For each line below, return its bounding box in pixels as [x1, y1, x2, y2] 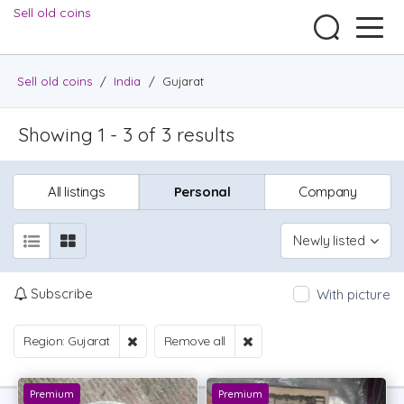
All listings [48, 183, 106, 200]
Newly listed [293, 232, 365, 249]
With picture [317, 286, 390, 303]
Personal [173, 183, 231, 200]
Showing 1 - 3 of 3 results [18, 123, 234, 146]
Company [298, 183, 357, 200]
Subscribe [31, 285, 93, 302]
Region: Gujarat [23, 333, 110, 349]
